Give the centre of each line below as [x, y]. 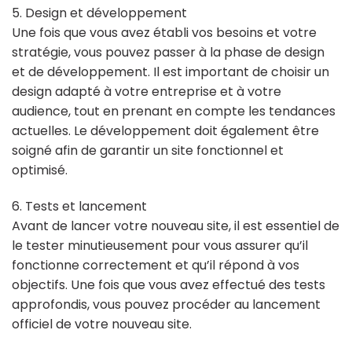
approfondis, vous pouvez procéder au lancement [166, 304]
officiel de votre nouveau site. [102, 324]
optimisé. [40, 170]
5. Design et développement [99, 13]
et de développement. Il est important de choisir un [170, 72]
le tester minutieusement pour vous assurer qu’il [160, 245]
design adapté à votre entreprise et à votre [147, 92]
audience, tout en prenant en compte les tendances [174, 112]
